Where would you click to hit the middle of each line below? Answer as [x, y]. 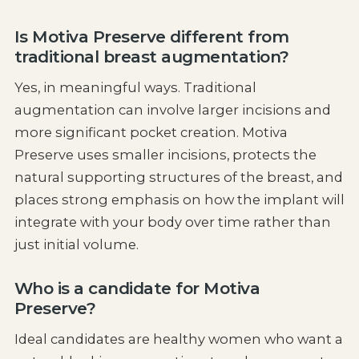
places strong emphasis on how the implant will [179, 200]
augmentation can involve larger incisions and [172, 110]
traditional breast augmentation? [151, 57]
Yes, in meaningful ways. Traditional [135, 88]
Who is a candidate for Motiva [137, 288]
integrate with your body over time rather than [172, 222]
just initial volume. [76, 245]
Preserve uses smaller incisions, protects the [165, 155]
